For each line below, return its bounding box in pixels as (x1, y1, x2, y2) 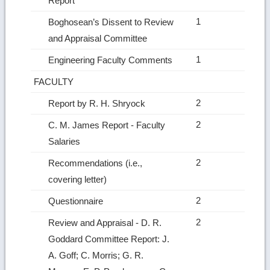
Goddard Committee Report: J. (48, 233, 170, 244)
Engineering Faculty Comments (48, 54, 175, 65)
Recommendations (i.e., (48, 157, 143, 168)
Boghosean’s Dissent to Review (48, 16, 174, 27)
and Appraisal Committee (48, 33, 150, 43)
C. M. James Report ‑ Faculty (48, 119, 166, 130)
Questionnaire (48, 195, 106, 206)
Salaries (48, 136, 83, 146)
